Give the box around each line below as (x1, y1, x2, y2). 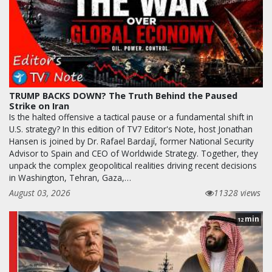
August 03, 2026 (9, 187, 70, 199)
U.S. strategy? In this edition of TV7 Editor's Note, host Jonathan (9, 123, 253, 135)
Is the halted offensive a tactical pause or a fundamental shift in (9, 111, 253, 123)
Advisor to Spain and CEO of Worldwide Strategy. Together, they (9, 148, 258, 160)
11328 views (214, 187, 260, 199)
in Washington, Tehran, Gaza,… (9, 172, 131, 184)
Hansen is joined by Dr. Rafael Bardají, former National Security (9, 135, 254, 148)
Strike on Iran (9, 100, 69, 112)
